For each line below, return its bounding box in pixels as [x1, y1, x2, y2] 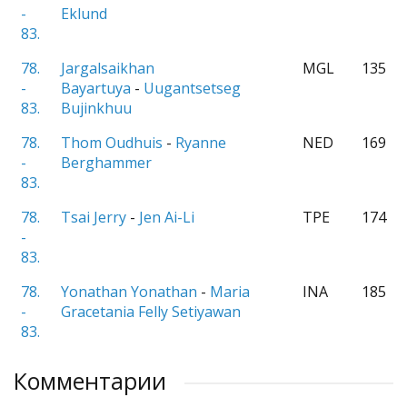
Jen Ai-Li [139, 207, 194, 227]
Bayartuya [61, 78, 131, 98]
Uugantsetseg [144, 78, 241, 98]
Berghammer [61, 153, 152, 173]
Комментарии [14, 365, 166, 396]
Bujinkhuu [61, 98, 132, 118]
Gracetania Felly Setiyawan [61, 302, 241, 322]
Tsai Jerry [61, 207, 126, 227]
